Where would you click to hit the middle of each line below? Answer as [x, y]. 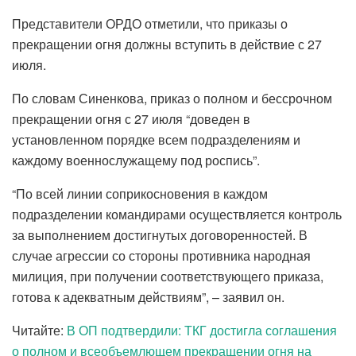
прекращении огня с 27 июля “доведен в [131, 118]
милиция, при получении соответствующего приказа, [168, 276]
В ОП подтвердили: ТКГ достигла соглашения [202, 330]
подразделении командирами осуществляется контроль [177, 214]
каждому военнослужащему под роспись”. [136, 160]
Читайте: [39, 330]
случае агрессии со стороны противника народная [161, 255]
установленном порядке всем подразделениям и [156, 139]
